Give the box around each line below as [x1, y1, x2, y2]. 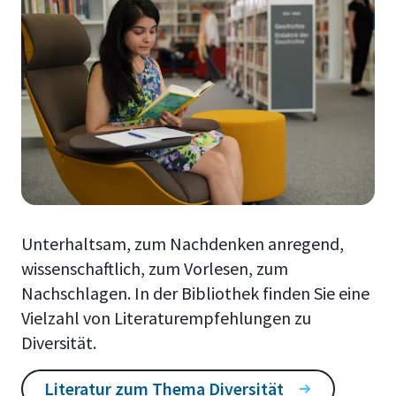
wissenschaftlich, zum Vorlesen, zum [21, 257, 288, 280]
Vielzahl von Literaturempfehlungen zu [21, 307, 311, 330]
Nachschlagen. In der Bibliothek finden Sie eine [21, 282, 369, 305]
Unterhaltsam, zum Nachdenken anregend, [21, 232, 344, 255]
